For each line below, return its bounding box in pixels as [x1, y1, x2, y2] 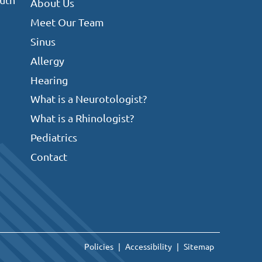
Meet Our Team [30, 16, 104, 29]
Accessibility [125, 240, 172, 251]
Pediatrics [30, 130, 77, 143]
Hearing [30, 73, 68, 86]
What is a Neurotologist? [30, 92, 147, 105]
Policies [84, 240, 113, 251]
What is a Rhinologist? [30, 112, 134, 125]
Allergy [30, 54, 64, 67]
